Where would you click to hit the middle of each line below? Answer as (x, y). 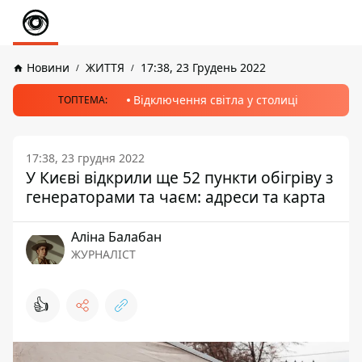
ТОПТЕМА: (82, 100)
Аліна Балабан (116, 237)
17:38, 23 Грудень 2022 (203, 67)
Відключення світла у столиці (215, 100)
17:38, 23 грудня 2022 (85, 158)
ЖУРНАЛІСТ (103, 254)
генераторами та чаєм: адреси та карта (176, 197)
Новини (48, 67)
